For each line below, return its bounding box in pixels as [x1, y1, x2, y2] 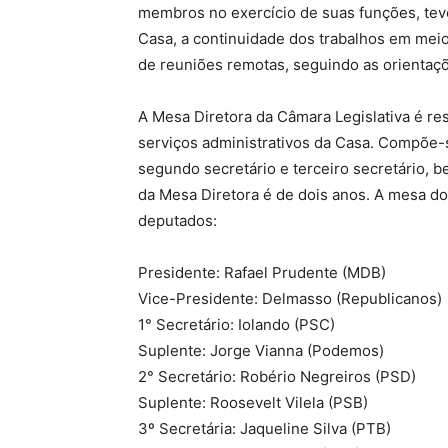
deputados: [138, 211, 217, 230]
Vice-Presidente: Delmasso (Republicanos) [138, 289, 442, 308]
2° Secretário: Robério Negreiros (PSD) [138, 367, 416, 386]
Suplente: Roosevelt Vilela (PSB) [138, 393, 368, 412]
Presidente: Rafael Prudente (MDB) [138, 263, 386, 282]
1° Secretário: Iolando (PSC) [138, 315, 335, 334]
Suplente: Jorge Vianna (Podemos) [138, 341, 384, 360]
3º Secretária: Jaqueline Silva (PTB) [138, 419, 391, 438]
